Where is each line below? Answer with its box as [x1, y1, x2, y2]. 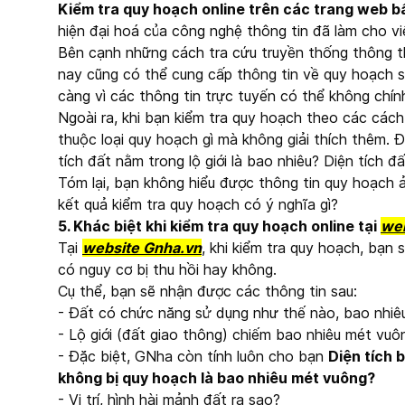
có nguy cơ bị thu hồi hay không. [58, 260, 277, 278]
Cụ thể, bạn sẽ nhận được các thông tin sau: [58, 282, 362, 300]
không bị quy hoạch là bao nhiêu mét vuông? [58, 369, 379, 387]
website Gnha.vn [82, 239, 202, 257]
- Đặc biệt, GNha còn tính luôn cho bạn [58, 347, 328, 365]
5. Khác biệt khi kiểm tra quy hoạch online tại [58, 217, 381, 235]
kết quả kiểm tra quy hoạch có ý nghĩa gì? [58, 195, 338, 213]
